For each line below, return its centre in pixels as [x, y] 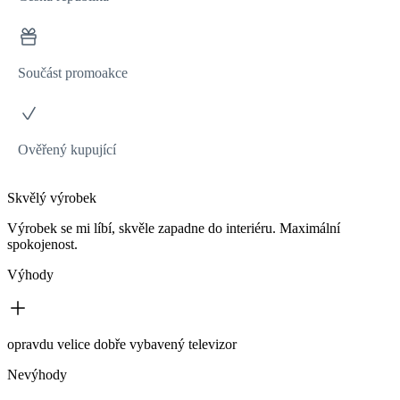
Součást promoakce [73, 72]
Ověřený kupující [67, 149]
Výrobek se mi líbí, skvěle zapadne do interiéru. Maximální [174, 228]
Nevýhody [37, 374]
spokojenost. [42, 244]
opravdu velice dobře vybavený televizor [122, 344]
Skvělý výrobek [52, 197]
